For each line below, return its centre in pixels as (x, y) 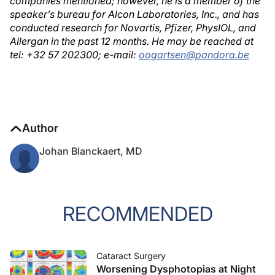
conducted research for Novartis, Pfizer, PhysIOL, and (133, 28)
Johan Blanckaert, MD (91, 151)
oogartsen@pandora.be (194, 55)
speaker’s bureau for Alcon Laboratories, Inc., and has (134, 14)
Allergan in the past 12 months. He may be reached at (132, 41)
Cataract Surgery (131, 256)
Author (40, 128)
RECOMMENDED (137, 214)
